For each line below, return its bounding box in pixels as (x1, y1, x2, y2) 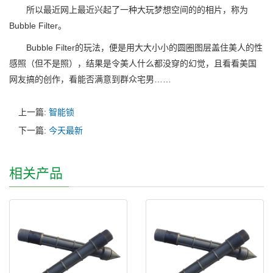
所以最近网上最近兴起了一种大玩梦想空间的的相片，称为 (9, 5, 248, 15)
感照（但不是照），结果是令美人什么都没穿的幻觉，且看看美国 (9, 58, 257, 68)
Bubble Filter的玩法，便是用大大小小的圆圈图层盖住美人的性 (9, 43, 263, 52)
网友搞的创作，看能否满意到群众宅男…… (9, 74, 171, 84)
